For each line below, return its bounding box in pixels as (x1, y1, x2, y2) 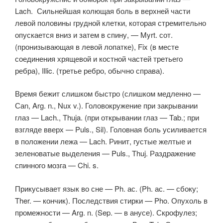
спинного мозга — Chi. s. (15, 160, 99, 170)
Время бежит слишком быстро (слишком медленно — (15, 88, 201, 99)
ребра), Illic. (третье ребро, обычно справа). (15, 65, 164, 76)
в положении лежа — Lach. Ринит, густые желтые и (15, 136, 191, 146)
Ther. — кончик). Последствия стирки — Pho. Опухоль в (15, 195, 208, 206)
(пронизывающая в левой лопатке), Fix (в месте (15, 41, 179, 52)
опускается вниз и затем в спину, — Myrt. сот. (15, 29, 173, 40)
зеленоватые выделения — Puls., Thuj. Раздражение (15, 148, 196, 158)
